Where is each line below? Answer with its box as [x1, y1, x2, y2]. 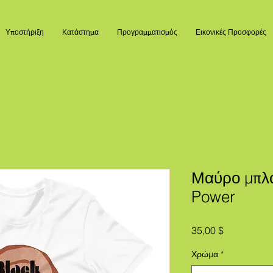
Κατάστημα [62, 28, 99, 37]
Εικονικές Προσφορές [196, 28, 266, 37]
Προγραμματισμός [117, 28, 177, 37]
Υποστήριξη [5, 28, 44, 37]
